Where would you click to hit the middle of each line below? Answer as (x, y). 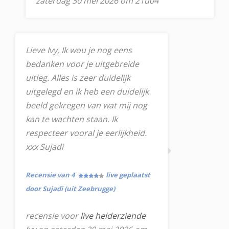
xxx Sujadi (44, 147)
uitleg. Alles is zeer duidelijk (78, 78)
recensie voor (53, 216)
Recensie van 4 (51, 175)
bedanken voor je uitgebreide (82, 64)
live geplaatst (128, 175)
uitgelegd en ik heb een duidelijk (87, 91)
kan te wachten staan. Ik (72, 119)
